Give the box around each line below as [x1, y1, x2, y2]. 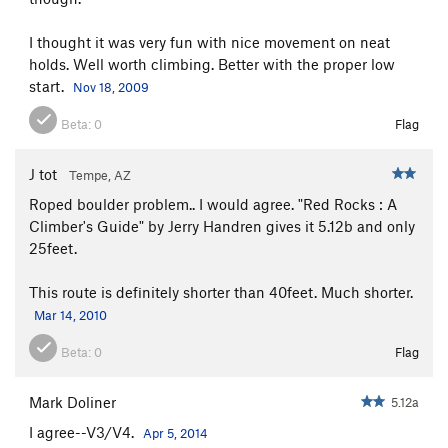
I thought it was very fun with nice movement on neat [29, 32, 390, 51]
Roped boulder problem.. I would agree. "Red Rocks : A [29, 194, 397, 213]
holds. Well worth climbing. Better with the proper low [29, 54, 395, 73]
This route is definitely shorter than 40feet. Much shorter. [29, 282, 413, 301]
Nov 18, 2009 [73, 78, 149, 95]
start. [29, 76, 68, 95]
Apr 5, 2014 [143, 424, 208, 441]
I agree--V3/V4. [29, 422, 138, 441]
